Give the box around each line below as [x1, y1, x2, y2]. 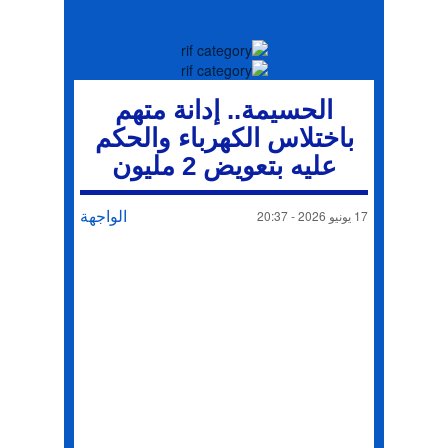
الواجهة [80, 204, 127, 227]
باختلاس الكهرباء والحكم [94, 123, 354, 153]
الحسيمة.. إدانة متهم [115, 95, 333, 125]
